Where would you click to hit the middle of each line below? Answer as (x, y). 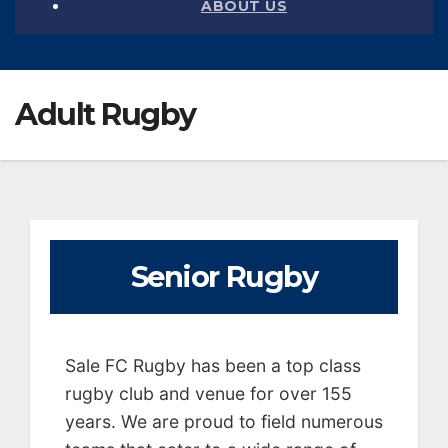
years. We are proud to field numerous (224, 421)
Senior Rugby (224, 276)
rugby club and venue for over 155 (208, 393)
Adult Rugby (105, 114)
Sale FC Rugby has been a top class (213, 365)
